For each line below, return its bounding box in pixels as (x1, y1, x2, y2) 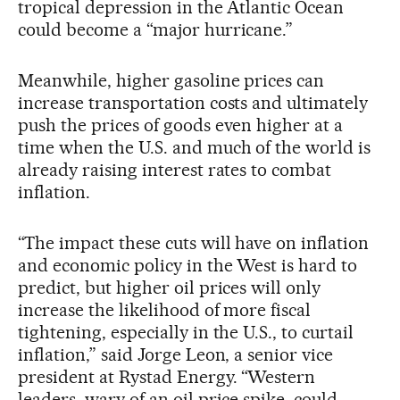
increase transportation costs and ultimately (18, 91, 369, 113)
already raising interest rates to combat (18, 158, 332, 180)
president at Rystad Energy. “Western (18, 365, 316, 387)
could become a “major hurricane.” (18, 18, 294, 40)
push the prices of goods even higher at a (18, 113, 344, 136)
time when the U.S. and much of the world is (18, 136, 371, 158)
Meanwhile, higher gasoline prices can (18, 69, 325, 91)
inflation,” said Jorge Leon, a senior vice (18, 343, 334, 365)
